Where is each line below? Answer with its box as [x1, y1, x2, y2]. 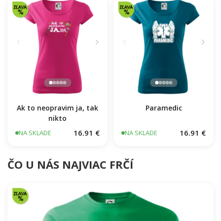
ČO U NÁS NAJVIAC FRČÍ [7, 185, 133, 201]
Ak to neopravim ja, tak [17, 132, 98, 142]
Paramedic [145, 132, 182, 142]
